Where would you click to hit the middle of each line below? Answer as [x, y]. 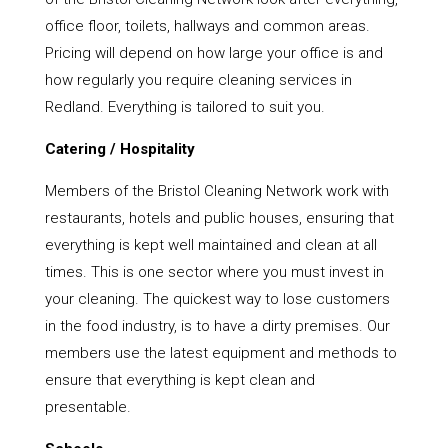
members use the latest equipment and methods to [220, 353]
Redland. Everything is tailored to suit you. [184, 107]
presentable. [87, 407]
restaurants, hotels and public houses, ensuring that [219, 218]
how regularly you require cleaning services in [198, 80]
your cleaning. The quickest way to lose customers [217, 299]
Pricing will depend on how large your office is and [213, 53]
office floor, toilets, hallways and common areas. [207, 26]
